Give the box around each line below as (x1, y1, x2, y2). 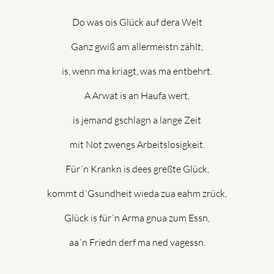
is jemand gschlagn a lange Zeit (73, 114, 201, 127)
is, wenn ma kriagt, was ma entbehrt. (62, 65, 212, 78)
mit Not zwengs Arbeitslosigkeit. (69, 138, 205, 151)
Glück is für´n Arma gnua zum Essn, (64, 212, 210, 224)
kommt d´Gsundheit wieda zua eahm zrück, (47, 187, 227, 200)
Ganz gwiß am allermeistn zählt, (71, 40, 203, 53)
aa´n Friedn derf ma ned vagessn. (68, 236, 206, 249)
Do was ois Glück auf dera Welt (72, 16, 202, 29)
